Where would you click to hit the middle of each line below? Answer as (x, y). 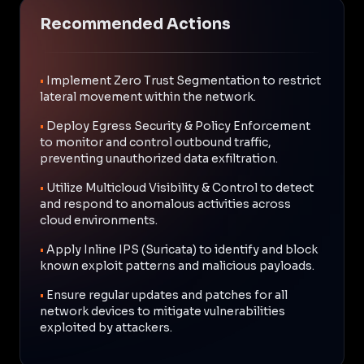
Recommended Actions (135, 24)
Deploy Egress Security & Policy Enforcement (178, 126)
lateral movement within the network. (148, 96)
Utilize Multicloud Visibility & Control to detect (180, 187)
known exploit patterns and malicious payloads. (177, 265)
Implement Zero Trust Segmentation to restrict (184, 80)
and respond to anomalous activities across (165, 204)
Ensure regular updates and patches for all (167, 295)
